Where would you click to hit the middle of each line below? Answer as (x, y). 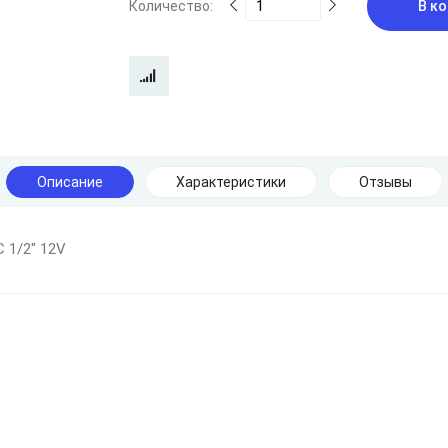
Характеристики (230, 182)
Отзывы (385, 182)
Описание (69, 182)
